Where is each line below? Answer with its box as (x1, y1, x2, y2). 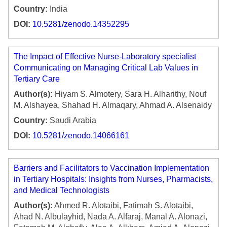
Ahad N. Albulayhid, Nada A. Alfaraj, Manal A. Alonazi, (14, 212, 207, 221)
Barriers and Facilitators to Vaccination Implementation (14, 164, 209, 173)
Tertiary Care (14, 74, 60, 84)
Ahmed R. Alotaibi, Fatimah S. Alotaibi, (53, 201, 193, 210)
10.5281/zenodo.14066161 (32, 131, 129, 140)
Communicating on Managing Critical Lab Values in (14, 63, 198, 72)
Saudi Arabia (48, 116, 96, 125)
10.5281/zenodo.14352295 (32, 20, 129, 29)
